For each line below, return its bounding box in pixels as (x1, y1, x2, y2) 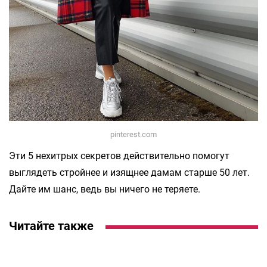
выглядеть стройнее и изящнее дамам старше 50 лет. (9, 167, 250, 179)
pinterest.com (110, 130, 157, 139)
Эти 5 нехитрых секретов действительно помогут (9, 150, 229, 162)
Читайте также (9, 219, 94, 234)
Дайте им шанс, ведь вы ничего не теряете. (9, 184, 200, 195)
